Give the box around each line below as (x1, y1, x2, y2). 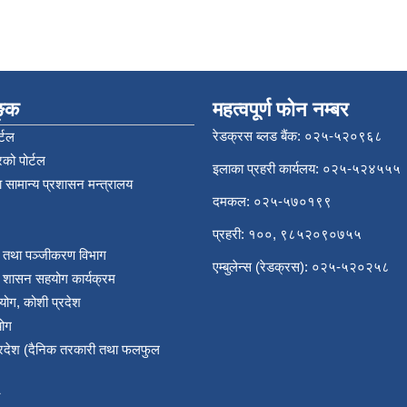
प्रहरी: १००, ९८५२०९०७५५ (213, 226, 362, 242)
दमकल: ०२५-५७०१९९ (213, 194, 332, 209)
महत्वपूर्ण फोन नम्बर (213, 98, 349, 121)
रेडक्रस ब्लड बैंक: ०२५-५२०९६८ (213, 128, 382, 144)
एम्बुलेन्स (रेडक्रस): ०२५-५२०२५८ (213, 259, 390, 274)
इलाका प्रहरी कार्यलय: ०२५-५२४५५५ (213, 161, 401, 176)
